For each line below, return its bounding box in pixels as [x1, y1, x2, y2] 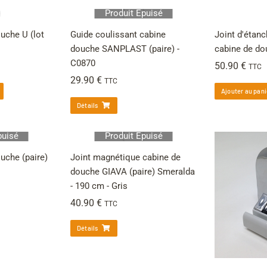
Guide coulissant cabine [70, 29, 166, 40]
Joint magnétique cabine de [70, 151, 181, 163]
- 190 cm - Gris [70, 180, 128, 191]
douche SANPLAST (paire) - [70, 43, 179, 54]
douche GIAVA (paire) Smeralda [70, 166, 195, 177]
